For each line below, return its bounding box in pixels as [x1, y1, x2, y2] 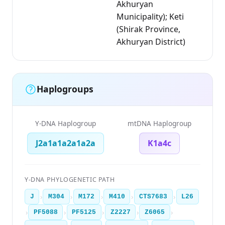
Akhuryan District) [117, 36, 185, 47]
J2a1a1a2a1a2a [36, 137, 95, 149]
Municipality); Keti [117, 11, 184, 22]
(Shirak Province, [117, 23, 180, 35]
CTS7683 [139, 193, 168, 201]
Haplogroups [37, 83, 93, 95]
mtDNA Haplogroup [128, 118, 191, 128]
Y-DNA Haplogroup [35, 118, 96, 128]
